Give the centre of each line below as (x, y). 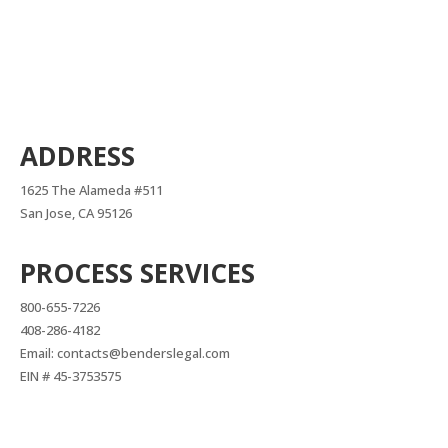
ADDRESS (77, 155)
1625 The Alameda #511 (91, 189)
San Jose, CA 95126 (76, 212)
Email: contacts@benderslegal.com (125, 352)
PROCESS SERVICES (137, 272)
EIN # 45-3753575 (70, 375)
